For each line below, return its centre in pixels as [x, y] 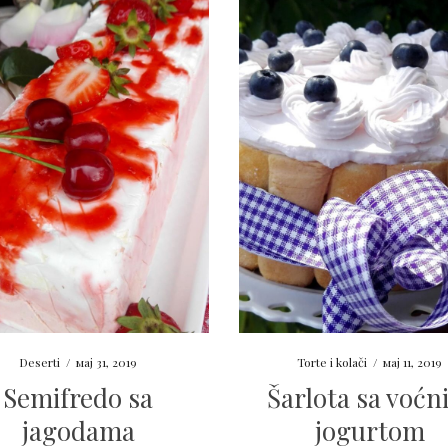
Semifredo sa [78, 398]
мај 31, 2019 [107, 362]
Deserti [40, 362]
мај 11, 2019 [413, 362]
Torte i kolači [332, 362]
